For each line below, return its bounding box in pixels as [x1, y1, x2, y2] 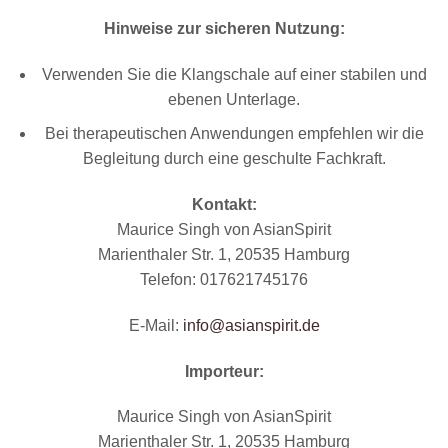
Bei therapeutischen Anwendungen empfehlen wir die [44, 125, 424, 143]
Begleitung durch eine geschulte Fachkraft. [82, 150, 386, 168]
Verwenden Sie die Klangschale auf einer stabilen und [41, 65, 427, 83]
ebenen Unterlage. [168, 90, 301, 108]
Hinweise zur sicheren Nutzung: [103, 19, 345, 37]
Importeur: [184, 362, 264, 380]
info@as [182, 316, 242, 334]
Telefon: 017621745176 [140, 271, 308, 289]
